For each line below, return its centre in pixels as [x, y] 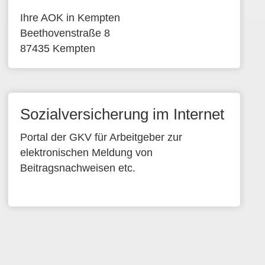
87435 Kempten [58, 49]
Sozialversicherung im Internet [122, 114]
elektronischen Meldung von [87, 153]
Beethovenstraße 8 [65, 33]
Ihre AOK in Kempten [70, 18]
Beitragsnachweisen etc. [78, 168]
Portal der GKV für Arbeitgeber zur [101, 137]
